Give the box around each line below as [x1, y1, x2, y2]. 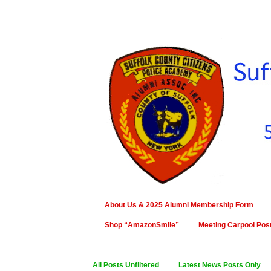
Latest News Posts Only [178, 261, 261, 269]
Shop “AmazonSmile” [105, 221, 179, 229]
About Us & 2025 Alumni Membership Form [105, 201, 253, 209]
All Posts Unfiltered [93, 261, 159, 269]
